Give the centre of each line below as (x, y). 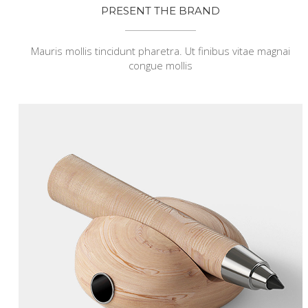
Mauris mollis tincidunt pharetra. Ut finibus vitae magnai (160, 51)
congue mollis (160, 65)
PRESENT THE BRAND (160, 10)
